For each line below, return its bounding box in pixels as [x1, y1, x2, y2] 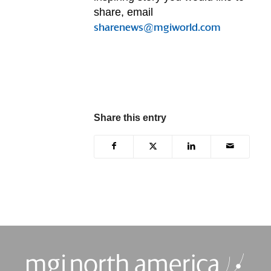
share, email [94, 6, 154, 19]
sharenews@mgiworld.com [94, 23, 221, 34]
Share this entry [94, 113, 167, 123]
